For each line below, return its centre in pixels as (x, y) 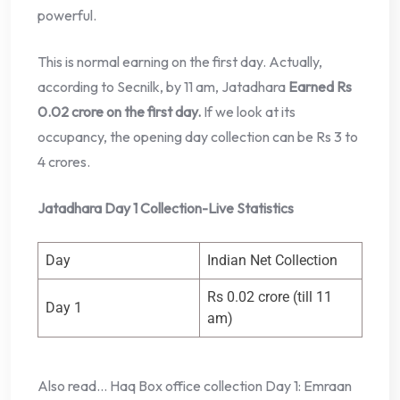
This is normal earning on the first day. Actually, (180, 61)
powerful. (67, 15)
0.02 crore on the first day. (119, 111)
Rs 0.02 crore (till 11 (270, 296)
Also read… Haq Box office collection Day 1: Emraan (195, 385)
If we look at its (248, 111)
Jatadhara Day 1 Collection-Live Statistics (166, 208)
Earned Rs (320, 86)
